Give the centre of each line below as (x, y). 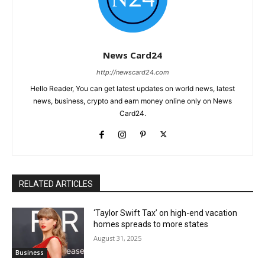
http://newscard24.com (132, 72)
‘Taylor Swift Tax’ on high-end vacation (166, 213)
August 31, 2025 (118, 238)
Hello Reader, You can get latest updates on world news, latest (132, 88)
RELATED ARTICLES (56, 184)
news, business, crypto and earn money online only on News (132, 101)
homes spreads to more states (151, 224)
